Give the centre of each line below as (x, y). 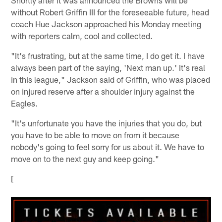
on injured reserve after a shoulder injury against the (103, 91)
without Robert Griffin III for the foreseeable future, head (110, 12)
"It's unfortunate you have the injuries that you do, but (107, 123)
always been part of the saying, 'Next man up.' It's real (108, 68)
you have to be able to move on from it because (95, 135)
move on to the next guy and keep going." (85, 159)
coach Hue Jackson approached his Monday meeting (106, 24)
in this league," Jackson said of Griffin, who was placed (111, 80)
